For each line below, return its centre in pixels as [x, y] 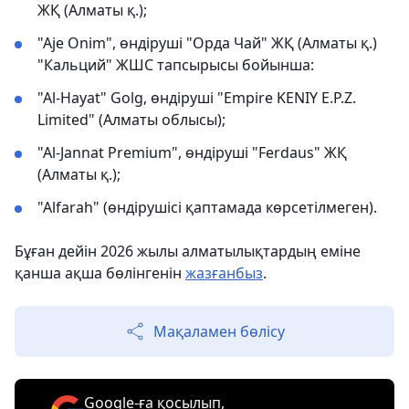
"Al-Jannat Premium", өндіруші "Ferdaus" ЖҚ [192, 152]
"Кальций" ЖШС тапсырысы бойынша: [176, 64]
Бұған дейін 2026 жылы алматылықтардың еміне [188, 251]
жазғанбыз [224, 273]
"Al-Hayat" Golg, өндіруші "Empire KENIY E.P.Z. [197, 97]
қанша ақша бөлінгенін [100, 273]
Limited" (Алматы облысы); [131, 119]
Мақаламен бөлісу [219, 331]
